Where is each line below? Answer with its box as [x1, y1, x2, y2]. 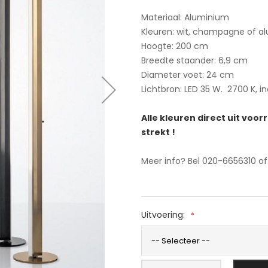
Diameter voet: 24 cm [141, 69, 234, 81]
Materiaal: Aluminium [141, 11, 229, 23]
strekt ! [141, 126, 175, 138]
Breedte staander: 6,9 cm [141, 54, 248, 66]
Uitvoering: [141, 209, 185, 221]
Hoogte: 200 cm [141, 40, 208, 52]
